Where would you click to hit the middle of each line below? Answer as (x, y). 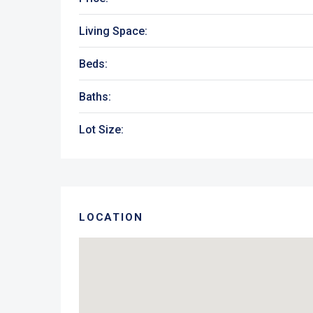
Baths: (95, 96)
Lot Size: (101, 129)
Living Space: (113, 31)
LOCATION (111, 217)
